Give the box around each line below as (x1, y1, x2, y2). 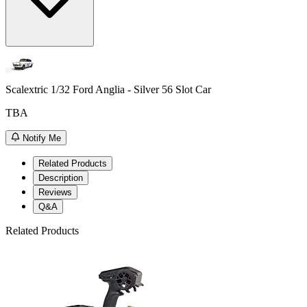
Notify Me (23, 133, 62, 144)
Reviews (38, 187, 72, 198)
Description (38, 173, 83, 184)
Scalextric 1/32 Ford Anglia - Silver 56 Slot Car (5, 83, 211, 95)
